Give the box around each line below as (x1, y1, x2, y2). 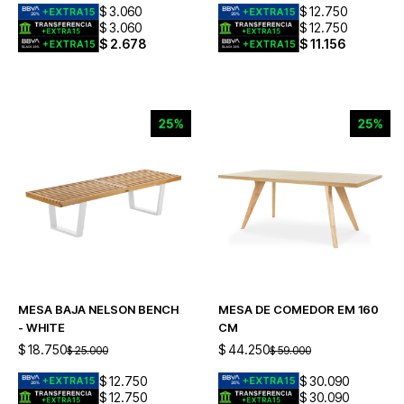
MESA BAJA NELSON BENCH (18, 302, 179, 317)
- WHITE (18, 320, 65, 335)
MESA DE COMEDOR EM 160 (217, 302, 379, 317)
